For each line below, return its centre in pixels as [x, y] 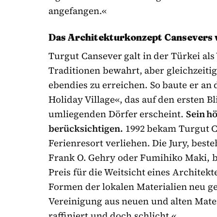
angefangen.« [77, 11]
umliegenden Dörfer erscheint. [117, 114]
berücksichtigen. [86, 129]
